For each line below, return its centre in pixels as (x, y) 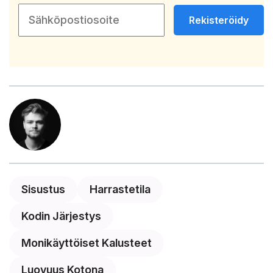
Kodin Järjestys (61, 216)
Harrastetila (120, 189)
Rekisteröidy (219, 20)
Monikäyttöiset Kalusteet (87, 243)
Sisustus (43, 189)
